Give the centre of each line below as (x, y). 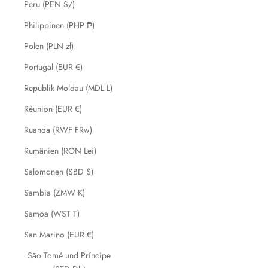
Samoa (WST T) (52, 214)
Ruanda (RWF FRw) (58, 130)
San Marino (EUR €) (59, 234)
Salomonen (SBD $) (59, 172)
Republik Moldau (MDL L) (68, 88)
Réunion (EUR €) (53, 109)
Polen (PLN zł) (49, 46)
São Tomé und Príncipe (69, 255)
